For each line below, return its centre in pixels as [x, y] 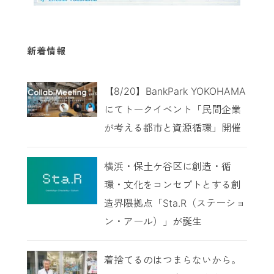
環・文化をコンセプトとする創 [172, 185]
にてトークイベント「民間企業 [172, 110]
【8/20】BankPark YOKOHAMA [175, 91]
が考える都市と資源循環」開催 [172, 128]
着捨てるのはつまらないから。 [172, 260]
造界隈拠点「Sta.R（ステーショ [174, 203]
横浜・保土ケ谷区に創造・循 [167, 167]
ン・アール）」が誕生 [153, 222]
